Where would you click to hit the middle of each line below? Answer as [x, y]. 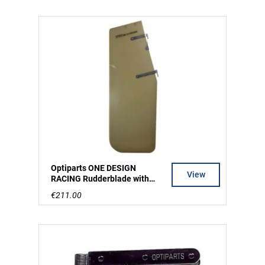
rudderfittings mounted [95, 189]
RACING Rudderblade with [100, 178]
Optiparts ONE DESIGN [93, 168]
